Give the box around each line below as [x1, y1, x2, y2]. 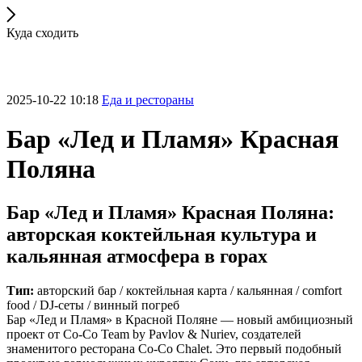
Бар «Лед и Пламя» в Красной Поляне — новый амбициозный [6, 312, 353, 326]
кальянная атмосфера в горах [6, 245, 267, 267]
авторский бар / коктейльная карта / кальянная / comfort [34, 283, 342, 297]
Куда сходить [6, 26, 78, 40]
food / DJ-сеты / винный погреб [6, 297, 179, 312]
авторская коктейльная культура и [6, 223, 317, 245]
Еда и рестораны [102, 92, 194, 107]
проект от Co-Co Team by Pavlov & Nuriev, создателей [6, 326, 301, 341]
